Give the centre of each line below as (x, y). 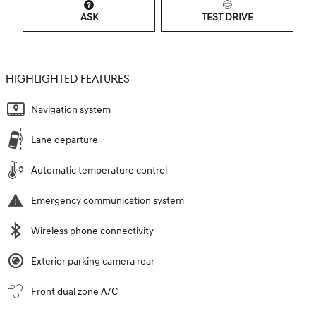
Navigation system (71, 109)
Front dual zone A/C (74, 291)
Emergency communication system (108, 200)
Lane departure (65, 140)
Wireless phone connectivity (92, 231)
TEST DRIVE (227, 17)
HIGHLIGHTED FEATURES (68, 79)
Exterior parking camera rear (93, 261)
